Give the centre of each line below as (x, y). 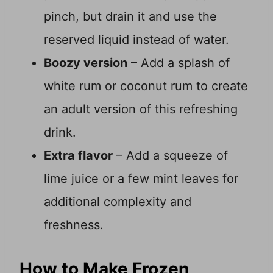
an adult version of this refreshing (141, 109)
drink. (60, 133)
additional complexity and (118, 202)
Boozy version (86, 63)
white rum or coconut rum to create (146, 86)
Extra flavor (78, 156)
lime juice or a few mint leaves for (141, 179)
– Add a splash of (179, 63)
